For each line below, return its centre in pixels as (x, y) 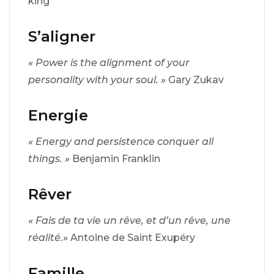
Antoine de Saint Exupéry (133, 237)
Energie (58, 115)
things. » (50, 158)
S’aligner (62, 36)
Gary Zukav (196, 80)
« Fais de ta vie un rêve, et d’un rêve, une (129, 220)
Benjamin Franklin (116, 158)
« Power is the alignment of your (109, 62)
